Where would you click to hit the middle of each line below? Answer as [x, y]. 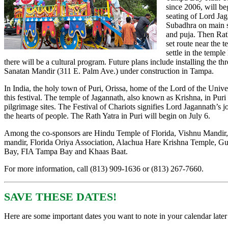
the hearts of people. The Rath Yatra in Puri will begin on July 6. [107, 116]
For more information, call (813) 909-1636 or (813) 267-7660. [104, 169]
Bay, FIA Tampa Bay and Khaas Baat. [66, 152]
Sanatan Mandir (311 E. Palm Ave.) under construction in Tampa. [109, 71]
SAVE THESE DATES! [60, 197]
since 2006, [185, 7]
